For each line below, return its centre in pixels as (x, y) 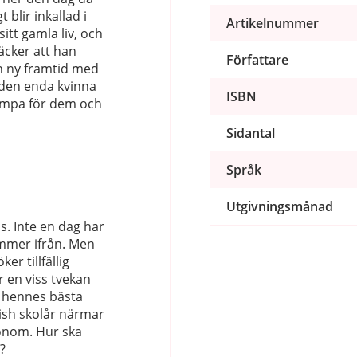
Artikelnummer (273, 23)
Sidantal (251, 133)
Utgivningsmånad (280, 206)
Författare (257, 59)
